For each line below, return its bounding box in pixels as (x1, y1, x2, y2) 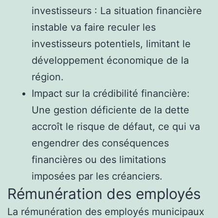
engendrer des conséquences (32, 137, 169, 149)
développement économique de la (32, 54, 189, 66)
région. (32, 71, 64, 83)
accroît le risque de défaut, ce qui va (32, 120, 200, 132)
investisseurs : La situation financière (32, 4, 202, 17)
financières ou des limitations (32, 153, 166, 165)
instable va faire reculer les (32, 21, 156, 33)
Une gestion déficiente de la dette (32, 104, 189, 116)
